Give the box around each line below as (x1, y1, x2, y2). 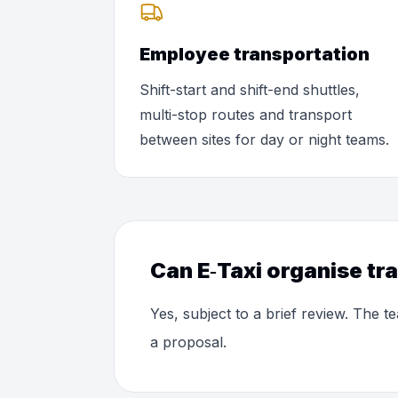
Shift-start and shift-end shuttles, (139, 81, 360, 99)
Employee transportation (139, 44, 370, 65)
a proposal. (150, 333, 227, 351)
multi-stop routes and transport (139, 106, 352, 123)
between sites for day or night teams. (139, 131, 389, 148)
